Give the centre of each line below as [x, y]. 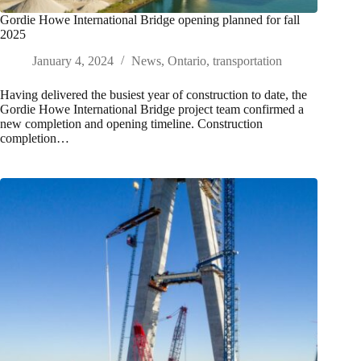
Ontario [187, 61]
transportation [247, 61]
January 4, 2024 [73, 61]
